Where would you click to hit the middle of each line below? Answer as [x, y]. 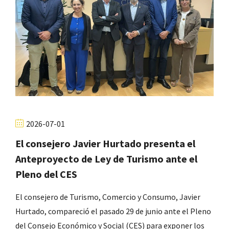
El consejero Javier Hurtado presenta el [105, 143]
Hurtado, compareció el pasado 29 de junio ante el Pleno [113, 211]
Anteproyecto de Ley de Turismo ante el [106, 158]
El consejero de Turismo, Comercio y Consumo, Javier [108, 197]
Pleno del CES [46, 174]
